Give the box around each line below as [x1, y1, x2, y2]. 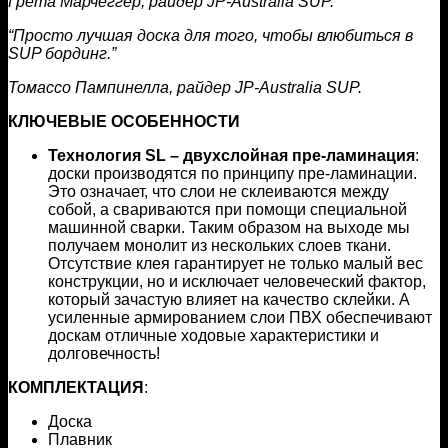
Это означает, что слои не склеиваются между [48, 182, 389, 200]
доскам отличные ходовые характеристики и [48, 326, 379, 344]
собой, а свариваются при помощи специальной [48, 200, 407, 218]
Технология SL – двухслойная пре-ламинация [48, 146, 415, 164]
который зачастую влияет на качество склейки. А [48, 290, 410, 308]
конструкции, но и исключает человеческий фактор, [48, 272, 426, 290]
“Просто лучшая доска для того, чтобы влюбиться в [8, 26, 413, 44]
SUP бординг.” [8, 44, 116, 62]
